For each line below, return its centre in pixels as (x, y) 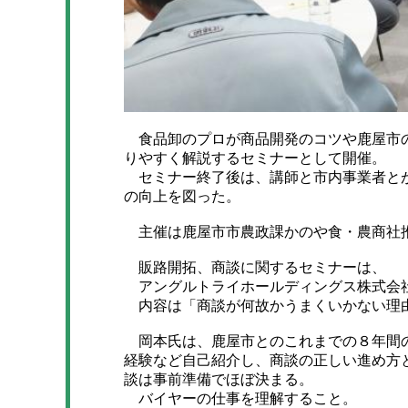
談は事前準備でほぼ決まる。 (219, 380)
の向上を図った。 (182, 197)
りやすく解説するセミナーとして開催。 (255, 158)
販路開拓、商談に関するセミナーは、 (255, 268)
